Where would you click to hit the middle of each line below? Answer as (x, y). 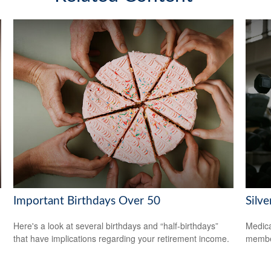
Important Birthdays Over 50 (87, 201)
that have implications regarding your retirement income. (122, 238)
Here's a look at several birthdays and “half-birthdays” (116, 225)
